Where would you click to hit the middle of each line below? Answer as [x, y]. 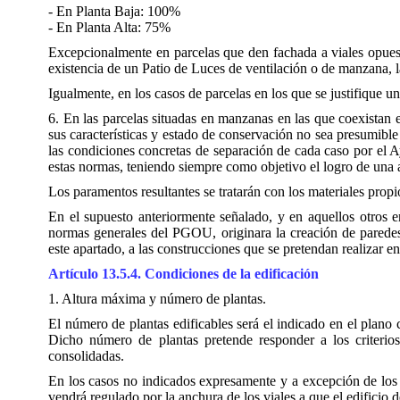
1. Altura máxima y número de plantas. [157, 299]
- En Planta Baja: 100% [114, 11]
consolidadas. [86, 356]
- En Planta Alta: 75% [109, 27]
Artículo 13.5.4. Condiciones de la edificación [183, 274]
